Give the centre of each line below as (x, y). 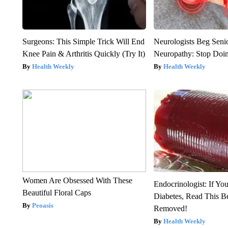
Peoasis (42, 205)
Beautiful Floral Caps (56, 192)
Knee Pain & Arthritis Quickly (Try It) (83, 53)
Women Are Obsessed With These (77, 180)
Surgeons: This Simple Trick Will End (83, 41)
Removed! (171, 208)
